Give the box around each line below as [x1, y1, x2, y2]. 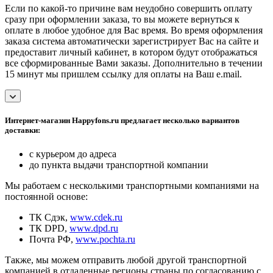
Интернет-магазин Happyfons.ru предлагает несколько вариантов [5, 115, 239, 125]
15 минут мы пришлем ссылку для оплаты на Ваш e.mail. [5, 68, 242, 79]
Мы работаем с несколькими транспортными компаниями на [5, 180, 259, 191]
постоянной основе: [5, 191, 88, 202]
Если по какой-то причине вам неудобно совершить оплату [5, 2, 252, 13]
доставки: [5, 125, 40, 135]
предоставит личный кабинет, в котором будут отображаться [5, 46, 257, 57]
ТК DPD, [29, 222, 69, 233]
